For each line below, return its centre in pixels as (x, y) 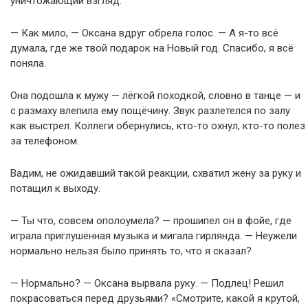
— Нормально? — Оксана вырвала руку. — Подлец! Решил (147, 284)
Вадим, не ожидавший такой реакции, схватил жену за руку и (156, 174)
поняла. (28, 64)
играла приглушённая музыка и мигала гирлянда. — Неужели (154, 236)
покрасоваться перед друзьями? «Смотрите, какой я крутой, (155, 299)
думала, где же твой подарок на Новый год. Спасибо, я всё (152, 48)
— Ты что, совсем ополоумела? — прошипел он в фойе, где (151, 221)
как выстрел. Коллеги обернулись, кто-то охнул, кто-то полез (158, 126)
